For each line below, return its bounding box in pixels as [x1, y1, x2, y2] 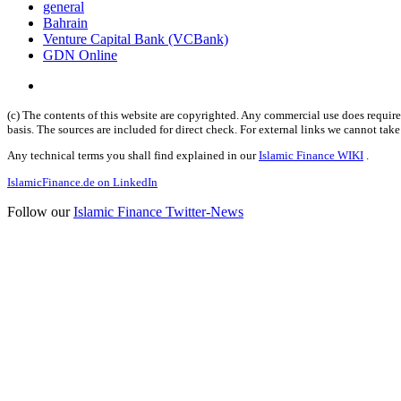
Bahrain [43, 15, 88, 31]
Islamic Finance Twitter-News [73, 203, 243, 219]
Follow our [7, 203, 73, 219]
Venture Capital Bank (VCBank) [43, 31, 228, 47]
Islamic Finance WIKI [259, 149, 363, 163]
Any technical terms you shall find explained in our [7, 149, 259, 163]
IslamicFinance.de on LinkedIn [7, 175, 158, 189]
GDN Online [43, 47, 117, 64]
